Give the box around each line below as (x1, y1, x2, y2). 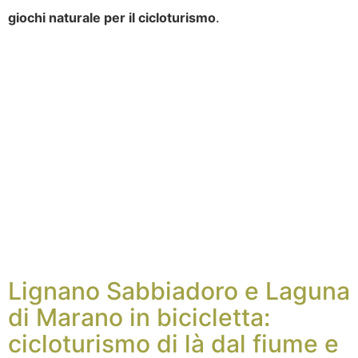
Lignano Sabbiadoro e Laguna (8, 276, 350, 306)
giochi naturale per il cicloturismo (8, 10, 216, 26)
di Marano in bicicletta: (8, 303, 271, 332)
